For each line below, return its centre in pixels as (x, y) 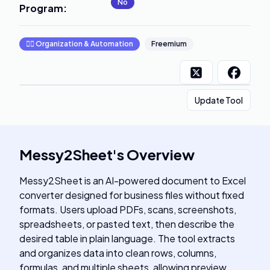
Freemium (169, 44)
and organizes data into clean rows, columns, (118, 253)
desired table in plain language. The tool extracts (127, 238)
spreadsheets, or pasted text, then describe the (127, 224)
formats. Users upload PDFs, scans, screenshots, (128, 209)
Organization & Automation (84, 44)
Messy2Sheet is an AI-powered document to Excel (133, 181)
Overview (161, 154)
